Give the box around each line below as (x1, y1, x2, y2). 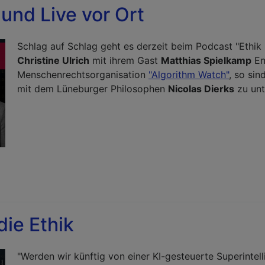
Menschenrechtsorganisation (17, 69, 148, 80)
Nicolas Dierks (168, 83, 234, 95)
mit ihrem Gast (89, 54, 161, 66)
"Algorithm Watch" (148, 69, 229, 80)
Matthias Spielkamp (161, 54, 251, 66)
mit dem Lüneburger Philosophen (17, 83, 168, 95)
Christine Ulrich (17, 54, 89, 66)
